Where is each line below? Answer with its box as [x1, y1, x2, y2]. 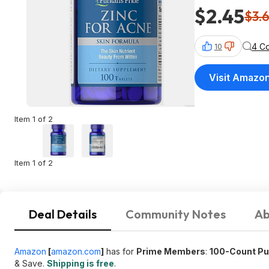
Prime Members [136, 246, 205, 256]
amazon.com [51, 246, 101, 256]
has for [104, 246, 136, 256]
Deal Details [29, 207, 97, 222]
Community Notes [125, 207, 226, 222]
